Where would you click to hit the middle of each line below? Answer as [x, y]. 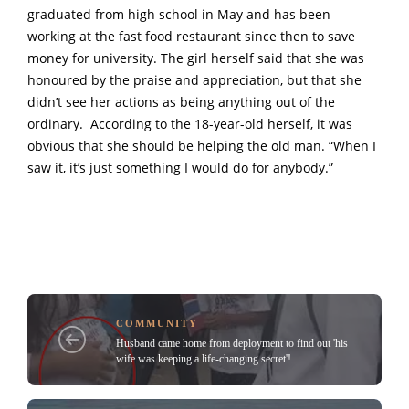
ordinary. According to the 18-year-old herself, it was [190, 124]
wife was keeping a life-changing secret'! [204, 359]
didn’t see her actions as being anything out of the [181, 102]
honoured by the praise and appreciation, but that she [194, 80]
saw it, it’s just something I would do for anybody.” [180, 168]
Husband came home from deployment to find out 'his [232, 344]
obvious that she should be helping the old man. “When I [202, 146]
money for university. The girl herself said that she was [196, 58]
